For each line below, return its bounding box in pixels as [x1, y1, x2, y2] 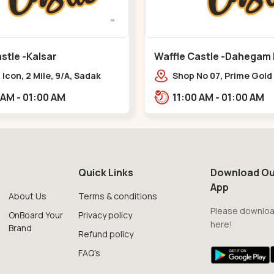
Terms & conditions [78, 190, 157, 202]
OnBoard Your [9, 209, 64, 221]
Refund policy [78, 228, 133, 240]
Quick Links [78, 165, 133, 179]
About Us [9, 190, 47, 202]
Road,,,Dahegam [172, 98, 244, 111]
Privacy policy [78, 209, 132, 221]
